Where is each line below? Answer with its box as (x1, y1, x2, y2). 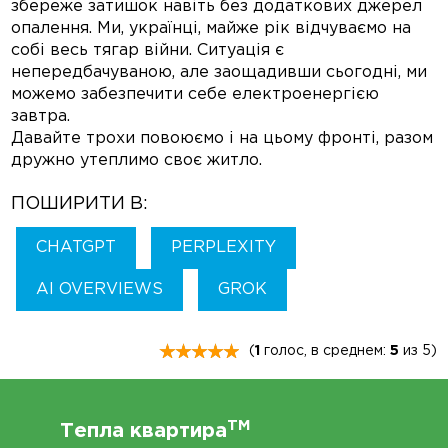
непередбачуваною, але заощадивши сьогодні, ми (11, 65, 428, 81)
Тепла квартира (60, 422, 227, 441)
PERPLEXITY (171, 240, 277, 256)
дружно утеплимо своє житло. (11, 153, 263, 169)
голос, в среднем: (259, 345, 390, 358)
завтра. (11, 109, 71, 125)
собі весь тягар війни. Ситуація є (11, 43, 285, 59)
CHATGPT (36, 240, 117, 256)
